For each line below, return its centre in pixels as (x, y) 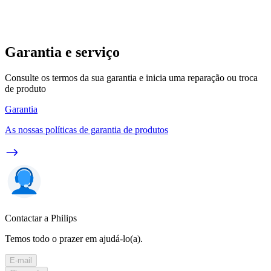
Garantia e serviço (62, 52)
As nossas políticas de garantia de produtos (87, 129)
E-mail (21, 260)
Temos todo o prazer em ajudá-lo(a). (74, 238)
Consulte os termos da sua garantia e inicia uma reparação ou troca (131, 77)
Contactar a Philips (41, 218)
